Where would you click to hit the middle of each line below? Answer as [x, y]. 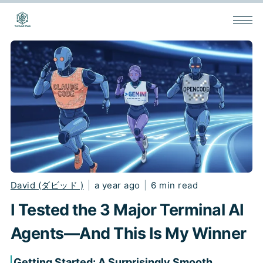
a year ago [117, 185]
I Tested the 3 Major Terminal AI [127, 210]
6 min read [175, 185]
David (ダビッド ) [47, 185]
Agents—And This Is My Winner [128, 233]
